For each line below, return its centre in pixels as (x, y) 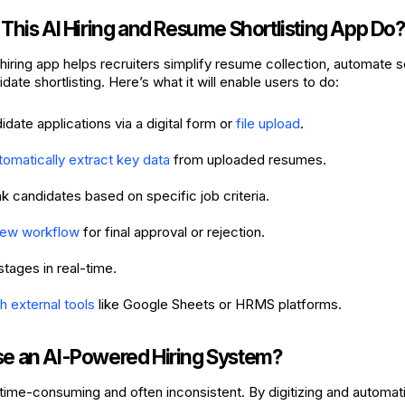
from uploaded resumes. (248, 160)
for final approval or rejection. (174, 232)
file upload (268, 123)
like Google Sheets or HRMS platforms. (218, 304)
